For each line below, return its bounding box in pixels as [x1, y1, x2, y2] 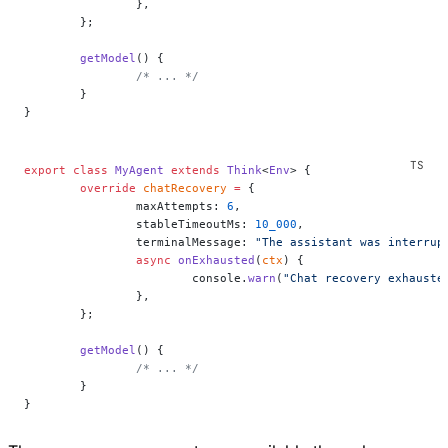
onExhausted [171, 252, 255, 267]
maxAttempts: [136, 198, 227, 213]
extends [164, 162, 220, 177]
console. [192, 270, 248, 285]
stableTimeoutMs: [136, 216, 255, 231]
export [24, 162, 66, 177]
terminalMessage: [136, 234, 255, 249]
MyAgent [108, 162, 164, 177]
